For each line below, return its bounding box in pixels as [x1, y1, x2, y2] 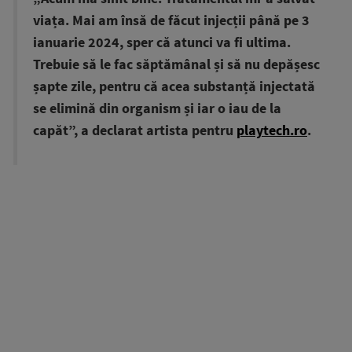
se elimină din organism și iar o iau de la [33, 100, 281, 118]
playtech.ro [236, 122, 307, 140]
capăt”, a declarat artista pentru [33, 122, 236, 140]
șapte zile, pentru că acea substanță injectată [33, 78, 315, 96]
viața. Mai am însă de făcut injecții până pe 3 [33, 12, 310, 30]
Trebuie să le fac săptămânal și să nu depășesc [33, 56, 320, 74]
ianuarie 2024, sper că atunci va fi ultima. [33, 34, 291, 52]
